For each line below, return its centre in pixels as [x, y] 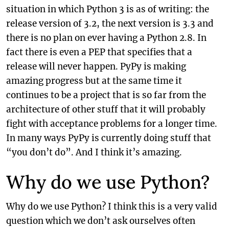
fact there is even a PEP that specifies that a [99, 52]
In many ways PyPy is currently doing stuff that [109, 138]
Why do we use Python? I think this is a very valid [112, 207]
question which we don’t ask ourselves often [101, 221]
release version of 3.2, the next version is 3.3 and [110, 24]
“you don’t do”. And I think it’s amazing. [94, 152]
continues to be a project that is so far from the [106, 95]
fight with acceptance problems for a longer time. [112, 124]
